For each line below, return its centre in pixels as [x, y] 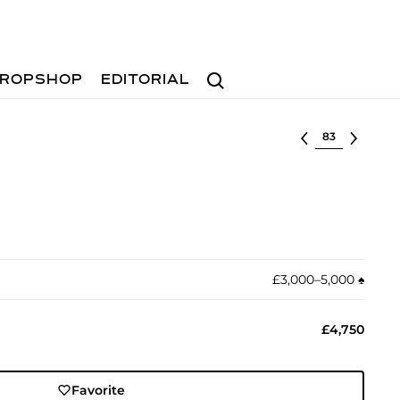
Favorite [99, 390]
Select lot [345, 135]
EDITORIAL [146, 80]
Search [222, 72]
